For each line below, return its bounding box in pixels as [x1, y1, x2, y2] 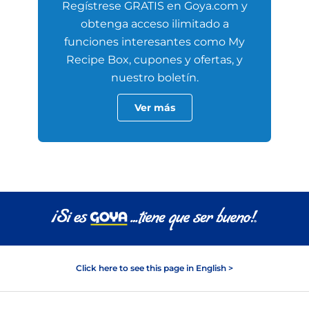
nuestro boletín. [110, 71, 199, 84]
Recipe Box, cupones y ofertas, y [66, 53, 243, 66]
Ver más [134, 101, 175, 114]
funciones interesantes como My [64, 35, 245, 48]
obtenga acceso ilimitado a [80, 17, 229, 30]
